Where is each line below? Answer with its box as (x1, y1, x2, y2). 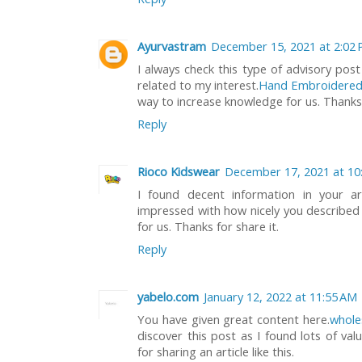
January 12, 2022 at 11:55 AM (204, 288, 357, 305)
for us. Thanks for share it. (137, 217, 279, 234)
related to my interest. (137, 76, 259, 93)
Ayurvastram (137, 37, 206, 54)
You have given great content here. (137, 310, 330, 327)
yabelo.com (137, 288, 199, 305)
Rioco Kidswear (137, 162, 220, 179)
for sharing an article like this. (137, 343, 294, 360)
